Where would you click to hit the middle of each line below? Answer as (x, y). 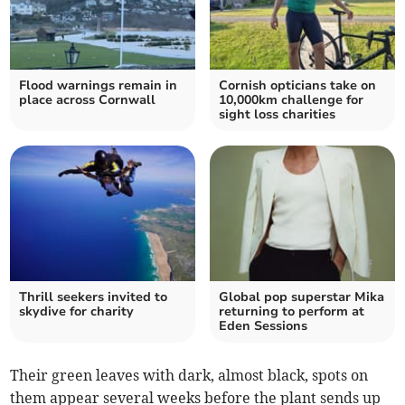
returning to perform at (292, 311)
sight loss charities (277, 114)
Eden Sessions (263, 326)
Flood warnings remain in (99, 85)
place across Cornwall (88, 100)
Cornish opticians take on (297, 85)
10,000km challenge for (291, 100)
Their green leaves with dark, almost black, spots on (189, 375)
